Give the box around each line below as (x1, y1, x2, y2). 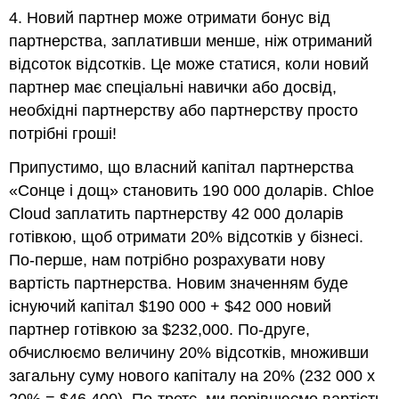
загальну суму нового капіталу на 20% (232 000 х (9, 367, 376, 386)
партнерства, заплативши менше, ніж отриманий (9, 31, 373, 50)
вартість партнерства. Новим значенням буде (9, 274, 349, 293)
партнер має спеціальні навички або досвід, (9, 77, 338, 96)
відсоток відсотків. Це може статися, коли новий (9, 54, 370, 73)
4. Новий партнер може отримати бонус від (9, 8, 331, 27)
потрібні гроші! (9, 124, 118, 142)
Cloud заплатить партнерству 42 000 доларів (9, 205, 345, 224)
